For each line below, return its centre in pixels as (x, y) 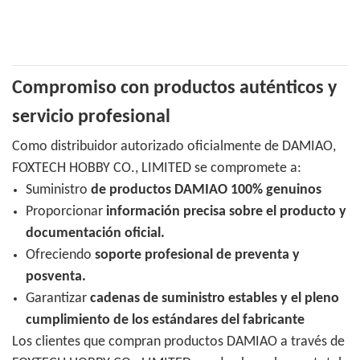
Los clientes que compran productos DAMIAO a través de (178, 342)
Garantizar (57, 299)
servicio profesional (91, 118)
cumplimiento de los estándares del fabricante (165, 321)
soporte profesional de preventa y (197, 256)
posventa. (55, 277)
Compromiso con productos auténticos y (174, 89)
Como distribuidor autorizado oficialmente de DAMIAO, (174, 147)
